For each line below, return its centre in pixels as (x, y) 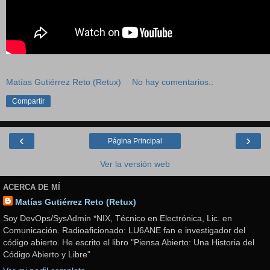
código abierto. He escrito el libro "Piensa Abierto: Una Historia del (129, 242)
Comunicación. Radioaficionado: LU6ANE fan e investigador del (124, 230)
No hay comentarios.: (173, 82)
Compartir (28, 101)
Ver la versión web (135, 164)
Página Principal (135, 141)
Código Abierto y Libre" (47, 254)
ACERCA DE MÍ (32, 187)
